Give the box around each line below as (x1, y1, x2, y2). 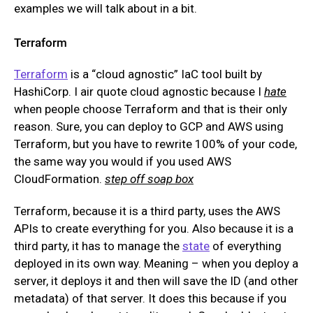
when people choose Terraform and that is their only (14, 102, 287, 117)
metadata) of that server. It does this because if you (14, 291, 286, 305)
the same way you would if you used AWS (14, 154, 231, 169)
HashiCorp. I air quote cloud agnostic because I (14, 85, 264, 99)
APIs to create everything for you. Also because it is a (14, 221, 293, 235)
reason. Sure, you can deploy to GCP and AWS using (14, 119, 284, 134)
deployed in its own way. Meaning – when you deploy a (14, 256, 298, 270)
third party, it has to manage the (14, 238, 182, 253)
